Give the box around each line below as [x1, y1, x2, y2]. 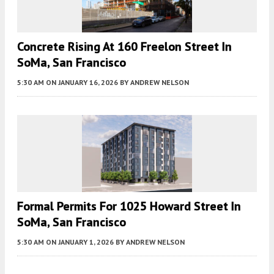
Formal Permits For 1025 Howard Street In [17, 198, 241, 215]
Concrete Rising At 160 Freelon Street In [17, 39, 232, 55]
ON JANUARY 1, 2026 [46, 237, 114, 247]
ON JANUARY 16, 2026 [46, 78, 118, 87]
